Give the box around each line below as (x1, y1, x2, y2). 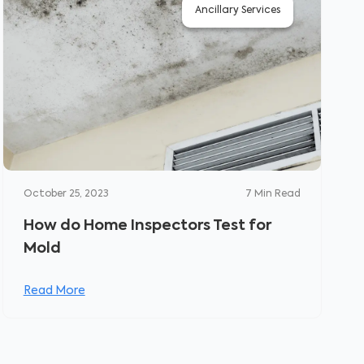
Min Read (253, 189, 301, 199)
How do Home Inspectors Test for (23, 219, 271, 233)
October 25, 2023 (23, 189, 109, 199)
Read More (23, 285, 85, 297)
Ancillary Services (194, 6, 280, 15)
